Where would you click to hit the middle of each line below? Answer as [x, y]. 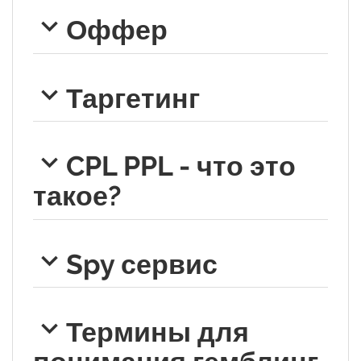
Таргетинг [133, 98]
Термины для [157, 332]
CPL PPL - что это [180, 166]
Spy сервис [141, 264]
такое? [77, 195]
